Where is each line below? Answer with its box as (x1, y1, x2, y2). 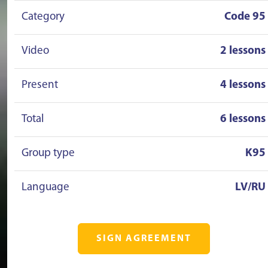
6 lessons (220, 114, 266, 125)
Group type (22, 148, 75, 159)
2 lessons (220, 45, 266, 57)
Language (22, 182, 69, 193)
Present (22, 80, 58, 91)
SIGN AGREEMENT (96, 234, 191, 243)
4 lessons (220, 80, 266, 91)
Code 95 (224, 11, 266, 23)
